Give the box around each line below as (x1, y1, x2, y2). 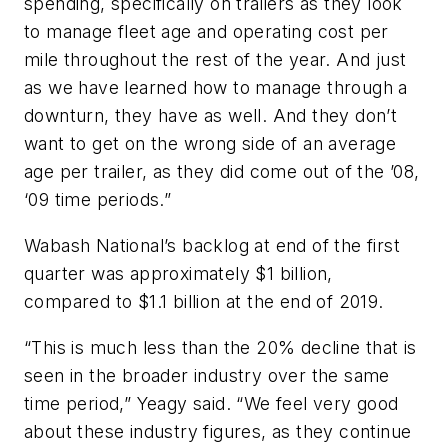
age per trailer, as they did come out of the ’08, (24, 161, 420, 183)
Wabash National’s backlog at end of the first (24, 235, 400, 257)
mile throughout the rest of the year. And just (24, 49, 407, 71)
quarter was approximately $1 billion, (24, 263, 333, 285)
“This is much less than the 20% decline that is (24, 336, 417, 358)
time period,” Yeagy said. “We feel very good (24, 392, 399, 414)
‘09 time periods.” (24, 189, 172, 211)
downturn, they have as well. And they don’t (24, 105, 398, 127)
